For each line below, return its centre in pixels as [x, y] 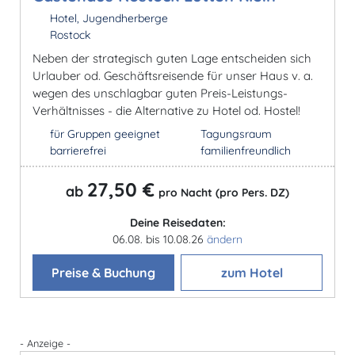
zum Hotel [252, 272]
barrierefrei [78, 150]
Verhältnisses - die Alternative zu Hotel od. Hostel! [166, 110]
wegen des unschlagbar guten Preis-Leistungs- [160, 93]
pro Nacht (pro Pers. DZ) [224, 192]
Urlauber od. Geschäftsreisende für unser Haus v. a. [173, 75]
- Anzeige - [45, 343]
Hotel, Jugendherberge [107, 18]
